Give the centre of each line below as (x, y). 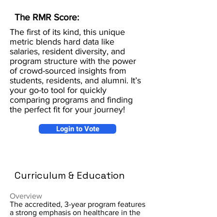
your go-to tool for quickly (58, 90)
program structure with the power (73, 61)
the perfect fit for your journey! (67, 109)
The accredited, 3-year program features (77, 204)
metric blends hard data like (62, 42)
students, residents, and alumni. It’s (75, 80)
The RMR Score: (48, 17)
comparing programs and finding (71, 100)
